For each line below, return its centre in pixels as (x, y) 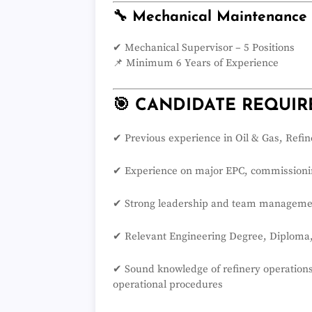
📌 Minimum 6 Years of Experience (196, 63)
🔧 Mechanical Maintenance (210, 17)
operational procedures (168, 284)
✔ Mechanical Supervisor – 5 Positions (204, 48)
